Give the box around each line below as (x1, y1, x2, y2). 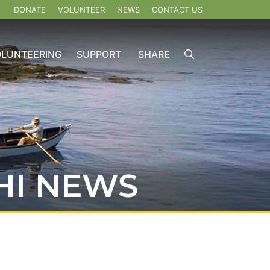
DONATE (14, 4, 46, 14)
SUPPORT (77, 48, 121, 60)
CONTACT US (152, 4, 202, 14)
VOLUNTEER (58, 4, 105, 14)
